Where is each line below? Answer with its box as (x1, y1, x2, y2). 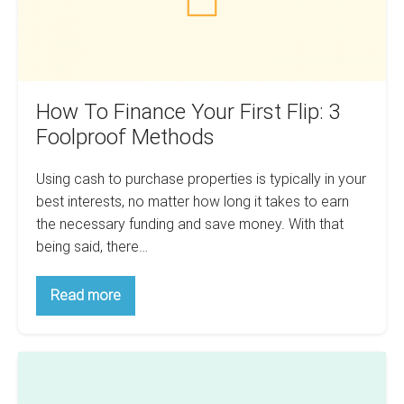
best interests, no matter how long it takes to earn (36, 192, 349, 210)
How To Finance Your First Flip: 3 (36, 98, 341, 124)
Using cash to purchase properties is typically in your (36, 170, 366, 188)
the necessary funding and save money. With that (36, 215, 344, 233)
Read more (50, 286, 121, 304)
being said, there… (36, 237, 148, 255)
